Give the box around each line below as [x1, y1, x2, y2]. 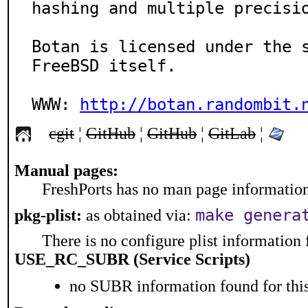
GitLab [208, 124, 256, 142]
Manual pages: [14, 162, 118, 179]
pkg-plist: [14, 206, 82, 224]
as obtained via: [82, 206, 195, 224]
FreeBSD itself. [32, 56, 176, 76]
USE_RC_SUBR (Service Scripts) [14, 250, 250, 268]
